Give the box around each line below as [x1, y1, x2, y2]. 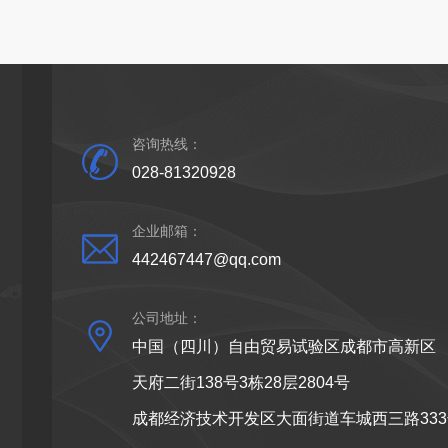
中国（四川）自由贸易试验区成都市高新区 [132, 338, 436, 356]
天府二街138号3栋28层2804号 [132, 374, 350, 392]
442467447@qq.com [132, 251, 281, 269]
